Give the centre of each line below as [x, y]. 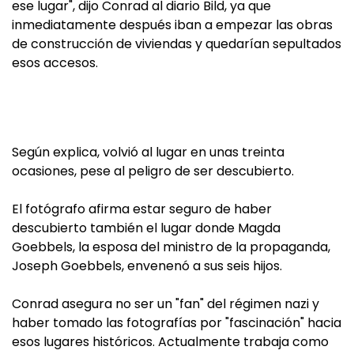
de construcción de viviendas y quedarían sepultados [177, 44]
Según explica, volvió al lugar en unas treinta [148, 153]
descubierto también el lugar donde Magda [146, 228]
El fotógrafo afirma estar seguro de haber [142, 209]
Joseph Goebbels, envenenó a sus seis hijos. [147, 266]
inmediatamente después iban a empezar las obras [172, 25]
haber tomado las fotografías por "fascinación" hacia [177, 323]
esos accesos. [55, 63]
